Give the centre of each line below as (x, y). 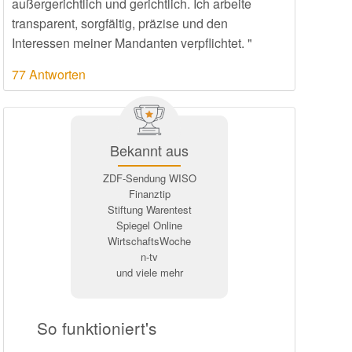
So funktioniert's (97, 327)
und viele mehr (149, 272)
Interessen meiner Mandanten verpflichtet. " (132, 43)
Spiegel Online (149, 225)
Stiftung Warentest (149, 209)
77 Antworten (49, 74)
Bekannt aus (149, 150)
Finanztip (149, 194)
